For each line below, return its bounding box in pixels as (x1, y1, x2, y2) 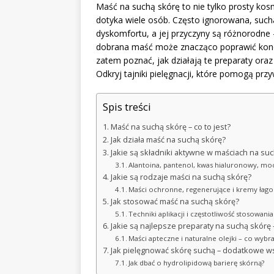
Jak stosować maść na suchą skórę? (110, 196, 239, 207)
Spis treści (103, 100, 151, 114)
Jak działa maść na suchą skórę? (110, 135, 226, 146)
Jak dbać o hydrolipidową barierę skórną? (128, 258, 265, 268)
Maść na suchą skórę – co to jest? (110, 122, 231, 133)
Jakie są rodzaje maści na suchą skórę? (110, 172, 251, 183)
